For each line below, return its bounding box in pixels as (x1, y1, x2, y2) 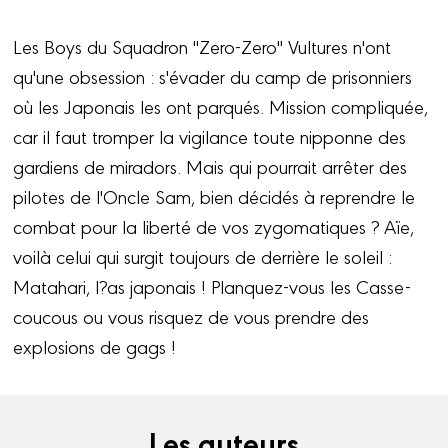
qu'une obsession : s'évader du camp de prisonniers (13, 63, 413, 90)
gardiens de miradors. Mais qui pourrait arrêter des (13, 153, 408, 180)
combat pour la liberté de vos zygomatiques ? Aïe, (13, 213, 415, 240)
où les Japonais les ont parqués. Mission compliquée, (13, 93, 429, 120)
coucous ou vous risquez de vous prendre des (13, 303, 370, 330)
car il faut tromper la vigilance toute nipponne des (13, 123, 407, 150)
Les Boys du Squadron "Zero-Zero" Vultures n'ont (13, 33, 392, 60)
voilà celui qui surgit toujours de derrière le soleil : (13, 243, 393, 270)
